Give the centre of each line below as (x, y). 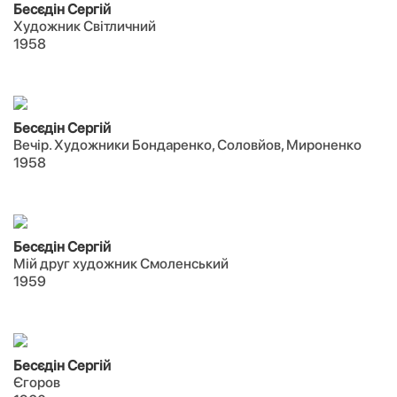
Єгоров (37, 382)
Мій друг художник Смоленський (121, 264)
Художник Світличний (85, 26)
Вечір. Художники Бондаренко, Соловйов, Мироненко (187, 145)
